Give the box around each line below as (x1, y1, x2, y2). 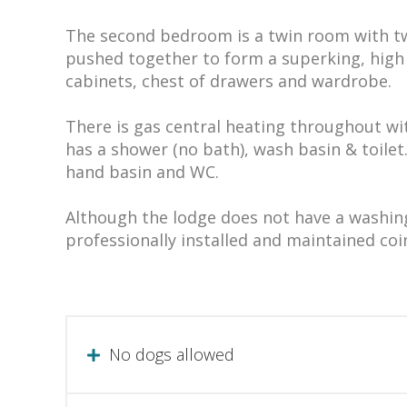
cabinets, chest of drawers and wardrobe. (65, 70, 392, 93)
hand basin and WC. (65, 161, 219, 184)
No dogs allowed (109, 343, 234, 366)
